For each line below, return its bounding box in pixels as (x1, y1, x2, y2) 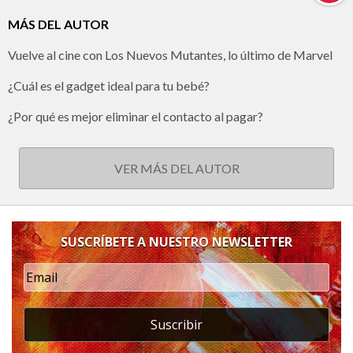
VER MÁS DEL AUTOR (113, 161, 240, 176)
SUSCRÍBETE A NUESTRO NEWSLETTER (61, 233, 292, 251)
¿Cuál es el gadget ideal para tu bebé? (8, 78, 210, 94)
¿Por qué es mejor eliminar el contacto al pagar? (8, 109, 263, 124)
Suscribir (150, 316, 203, 334)
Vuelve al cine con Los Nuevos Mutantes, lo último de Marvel (8, 47, 333, 63)
